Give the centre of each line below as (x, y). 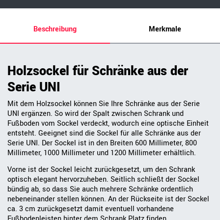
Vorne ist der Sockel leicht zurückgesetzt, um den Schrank (101, 170)
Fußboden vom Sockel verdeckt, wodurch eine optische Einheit (108, 124)
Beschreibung (55, 29)
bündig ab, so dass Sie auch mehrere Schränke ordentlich (100, 190)
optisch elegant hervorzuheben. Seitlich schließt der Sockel (103, 180)
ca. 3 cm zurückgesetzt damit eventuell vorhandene (91, 209)
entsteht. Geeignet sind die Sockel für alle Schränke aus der (104, 134)
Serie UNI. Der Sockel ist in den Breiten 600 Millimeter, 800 (102, 143)
